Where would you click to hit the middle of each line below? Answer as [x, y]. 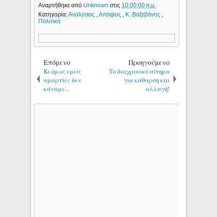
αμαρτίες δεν [63, 80]
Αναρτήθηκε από [61, 5]
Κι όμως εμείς [63, 71]
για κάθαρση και [147, 80]
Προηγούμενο [149, 62]
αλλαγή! [158, 88]
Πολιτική [50, 21]
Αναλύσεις [83, 14]
